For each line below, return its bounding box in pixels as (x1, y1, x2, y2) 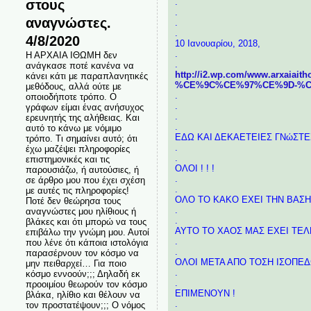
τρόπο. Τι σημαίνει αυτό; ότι (25, 133, 137, 144)
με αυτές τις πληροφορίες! (25, 185, 129, 196)
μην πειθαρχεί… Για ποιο (25, 258, 126, 269)
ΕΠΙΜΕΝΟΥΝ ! (174, 288, 235, 299)
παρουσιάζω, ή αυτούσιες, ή (25, 165, 139, 175)
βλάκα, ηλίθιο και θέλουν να (25, 289, 140, 300)
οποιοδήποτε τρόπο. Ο (25, 92, 117, 102)
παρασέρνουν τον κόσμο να (25, 248, 139, 258)
